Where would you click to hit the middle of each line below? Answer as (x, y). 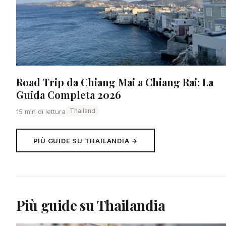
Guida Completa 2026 (69, 95)
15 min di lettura (41, 112)
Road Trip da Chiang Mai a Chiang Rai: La (115, 82)
